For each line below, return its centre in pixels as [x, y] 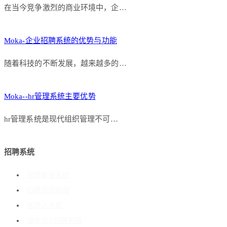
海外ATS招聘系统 [54, 220]
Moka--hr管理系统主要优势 [50, 96]
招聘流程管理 [48, 190]
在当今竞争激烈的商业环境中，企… [65, 7]
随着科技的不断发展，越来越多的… [65, 63]
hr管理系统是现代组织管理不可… [61, 119]
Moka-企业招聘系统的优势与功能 [61, 40]
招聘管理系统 [48, 175]
